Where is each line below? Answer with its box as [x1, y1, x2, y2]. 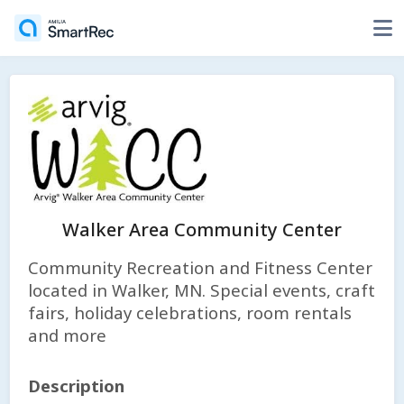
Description [28, 374, 124, 397]
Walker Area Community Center [62, 217, 342, 242]
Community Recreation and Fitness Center [28, 256, 372, 279]
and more [28, 324, 106, 346]
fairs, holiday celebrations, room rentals [28, 301, 352, 324]
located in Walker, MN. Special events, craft [28, 279, 375, 301]
